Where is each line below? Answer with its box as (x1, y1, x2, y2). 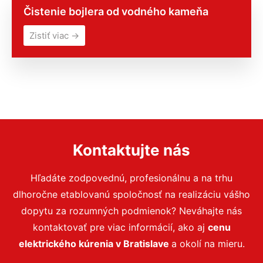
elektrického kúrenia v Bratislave (18, 238, 171, 249)
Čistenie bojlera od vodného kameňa (23, 5, 208, 18)
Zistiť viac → (29, 30, 79, 41)
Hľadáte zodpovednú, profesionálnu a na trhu (31, 172, 232, 184)
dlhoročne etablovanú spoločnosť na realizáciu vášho (13, 188, 250, 200)
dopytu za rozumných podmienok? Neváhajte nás (21, 205, 242, 217)
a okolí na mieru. (171, 238, 245, 249)
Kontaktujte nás (73, 141, 190, 159)
